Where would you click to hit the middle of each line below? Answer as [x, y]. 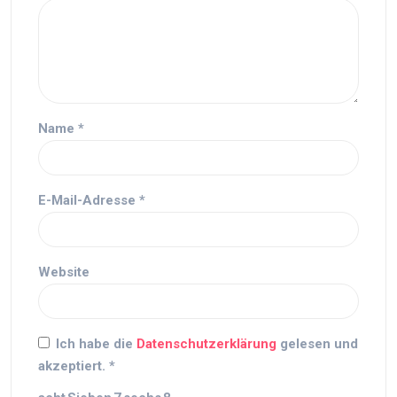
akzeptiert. [72, 366]
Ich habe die [96, 344]
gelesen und [319, 344]
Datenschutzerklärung [208, 344]
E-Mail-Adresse [89, 200]
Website [64, 272]
